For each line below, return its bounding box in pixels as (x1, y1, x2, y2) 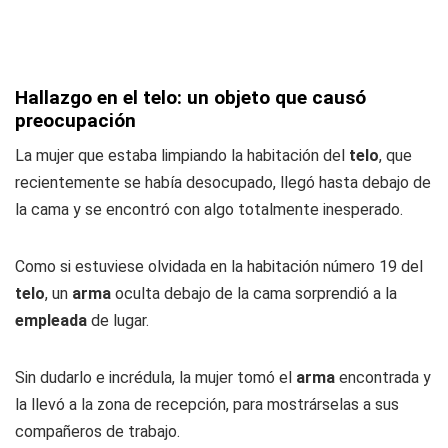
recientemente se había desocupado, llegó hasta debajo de (15, 173, 431, 192)
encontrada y (335, 368, 431, 387)
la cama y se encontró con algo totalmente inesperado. (15, 200, 403, 219)
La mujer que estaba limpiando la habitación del (15, 146, 345, 165)
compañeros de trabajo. (15, 422, 180, 441)
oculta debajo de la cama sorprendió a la (111, 284, 397, 303)
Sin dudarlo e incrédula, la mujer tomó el (15, 368, 296, 387)
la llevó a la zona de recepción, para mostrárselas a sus (15, 395, 399, 414)
